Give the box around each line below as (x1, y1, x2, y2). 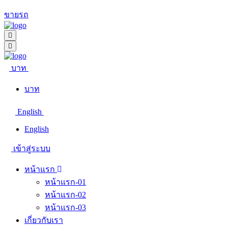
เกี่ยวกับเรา (24, 216, 63, 224)
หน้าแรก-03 (45, 203, 86, 212)
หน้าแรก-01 (45, 178, 86, 186)
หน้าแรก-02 (45, 190, 86, 199)
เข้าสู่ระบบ (13, 144, 50, 153)
